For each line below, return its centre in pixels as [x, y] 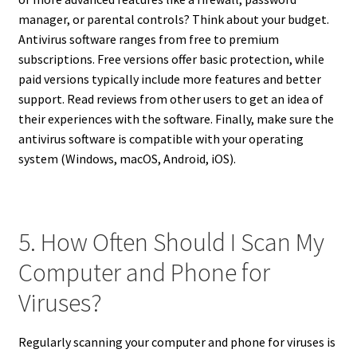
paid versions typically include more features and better [169, 78]
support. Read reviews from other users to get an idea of [171, 98]
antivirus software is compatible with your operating [161, 138]
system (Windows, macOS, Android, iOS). [127, 158]
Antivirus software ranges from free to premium [148, 39]
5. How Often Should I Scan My [171, 243]
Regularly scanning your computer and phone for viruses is [177, 341]
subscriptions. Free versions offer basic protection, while [171, 59]
